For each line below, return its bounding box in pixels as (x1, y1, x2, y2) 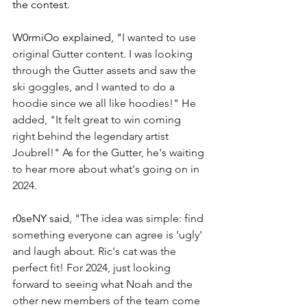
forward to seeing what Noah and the (12, 278, 195, 291)
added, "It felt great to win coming (12, 113, 184, 126)
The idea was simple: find (80, 212, 206, 225)
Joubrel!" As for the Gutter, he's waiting (12, 146, 207, 159)
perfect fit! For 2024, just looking (12, 261, 173, 274)
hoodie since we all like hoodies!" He (12, 97, 199, 110)
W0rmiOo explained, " (12, 31, 122, 44)
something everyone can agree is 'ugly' (12, 228, 205, 241)
